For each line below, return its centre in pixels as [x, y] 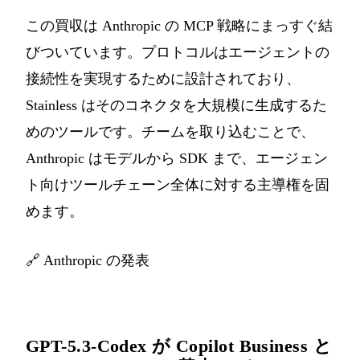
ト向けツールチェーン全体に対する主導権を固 [178, 185]
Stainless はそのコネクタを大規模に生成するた [176, 106]
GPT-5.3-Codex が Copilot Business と [179, 346]
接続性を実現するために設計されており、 [163, 79]
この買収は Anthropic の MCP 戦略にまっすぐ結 [179, 26]
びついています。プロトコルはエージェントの [178, 53]
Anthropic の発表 [96, 261]
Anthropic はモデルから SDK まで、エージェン [177, 159]
